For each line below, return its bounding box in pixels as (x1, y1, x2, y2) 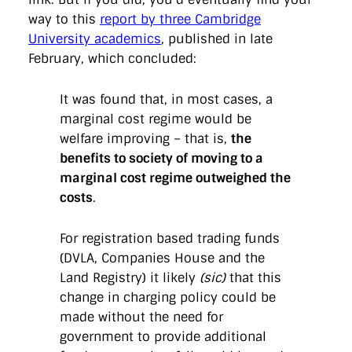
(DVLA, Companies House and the (60, 249, 265, 266)
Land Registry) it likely (60, 269, 200, 286)
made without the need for (60, 308, 223, 325)
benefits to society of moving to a (60, 149, 263, 167)
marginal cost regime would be (60, 110, 251, 127)
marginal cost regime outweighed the (60, 169, 291, 186)
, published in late (161, 31, 273, 48)
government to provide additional (60, 328, 266, 345)
